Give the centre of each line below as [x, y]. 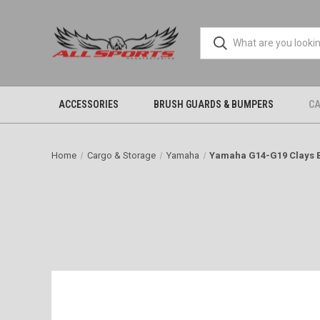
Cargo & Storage [121, 155]
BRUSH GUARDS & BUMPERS [213, 104]
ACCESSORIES [88, 104]
